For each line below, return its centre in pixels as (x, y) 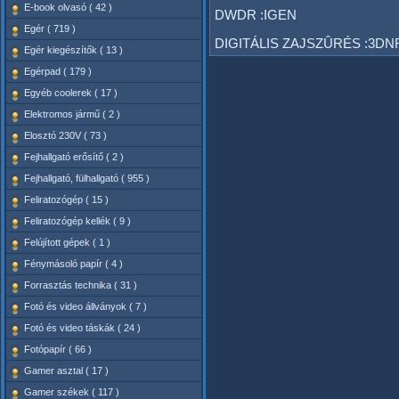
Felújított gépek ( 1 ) (67, 242)
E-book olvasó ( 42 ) (68, 7)
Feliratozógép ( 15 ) (66, 199)
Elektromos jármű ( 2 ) (72, 114)
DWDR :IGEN (255, 15)
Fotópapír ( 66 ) (57, 349)
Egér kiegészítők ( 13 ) (73, 50)
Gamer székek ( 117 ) (71, 392)
